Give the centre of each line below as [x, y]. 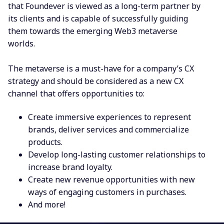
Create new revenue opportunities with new [111, 180]
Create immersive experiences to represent [109, 117]
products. [45, 142]
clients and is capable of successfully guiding [104, 18]
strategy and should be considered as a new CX [96, 81]
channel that [33, 93]
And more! [47, 205]
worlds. [21, 43]
